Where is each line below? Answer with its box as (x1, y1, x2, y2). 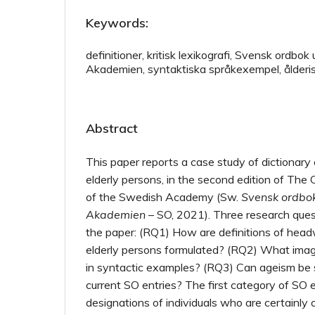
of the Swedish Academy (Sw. (86, 190, 241, 204)
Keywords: (86, 15, 148, 31)
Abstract (86, 120, 138, 136)
